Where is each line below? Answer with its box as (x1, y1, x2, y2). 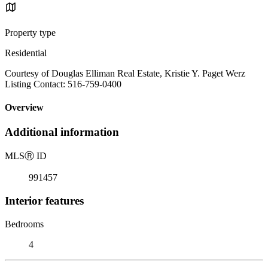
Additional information (5, 126, 119, 139)
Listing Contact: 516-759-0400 (5, 78, 121, 89)
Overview (5, 102, 44, 113)
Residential (5, 47, 47, 58)
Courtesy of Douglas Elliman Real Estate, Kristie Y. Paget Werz (5, 68, 245, 78)
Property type (5, 27, 56, 38)
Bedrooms (5, 218, 44, 229)
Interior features (5, 194, 84, 207)
